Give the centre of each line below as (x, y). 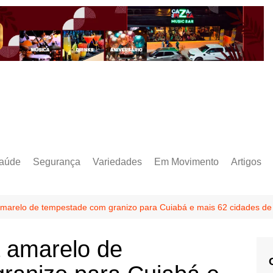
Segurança (57, 161)
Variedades (117, 161)
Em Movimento (186, 161)
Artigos (246, 161)
